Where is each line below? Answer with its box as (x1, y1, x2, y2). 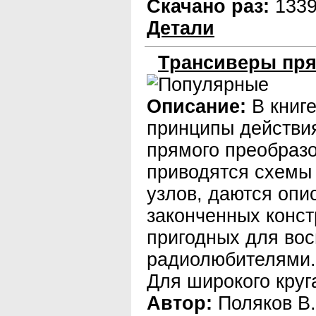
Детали (147, 18, 214, 39)
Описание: (147, 96, 246, 117)
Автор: (147, 293, 212, 314)
